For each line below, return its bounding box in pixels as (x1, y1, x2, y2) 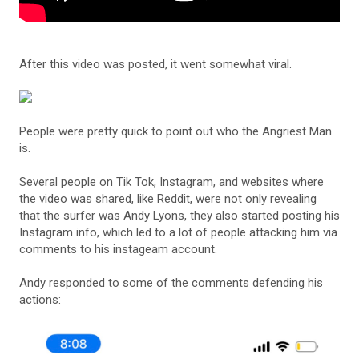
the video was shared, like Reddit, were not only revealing (19, 192, 317, 206)
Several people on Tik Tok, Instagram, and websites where (19, 175, 324, 189)
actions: (19, 292, 61, 307)
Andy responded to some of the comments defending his (19, 276, 323, 290)
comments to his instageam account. (19, 242, 217, 256)
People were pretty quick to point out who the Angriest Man (19, 124, 332, 139)
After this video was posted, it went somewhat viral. (19, 57, 292, 71)
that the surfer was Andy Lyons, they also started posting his (19, 208, 340, 223)
